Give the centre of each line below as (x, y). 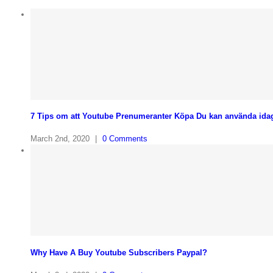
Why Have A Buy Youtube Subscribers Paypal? (119, 252)
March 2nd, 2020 (60, 139)
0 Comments (125, 139)
